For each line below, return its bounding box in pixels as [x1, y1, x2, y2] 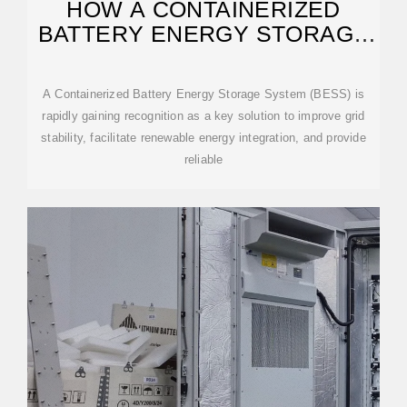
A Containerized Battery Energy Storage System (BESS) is [43, 87, 364, 101]
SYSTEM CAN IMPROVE [69, 45, 338, 71]
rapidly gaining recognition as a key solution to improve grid [42, 109, 365, 123]
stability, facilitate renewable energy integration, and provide [41, 131, 366, 144]
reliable [184, 153, 223, 166]
